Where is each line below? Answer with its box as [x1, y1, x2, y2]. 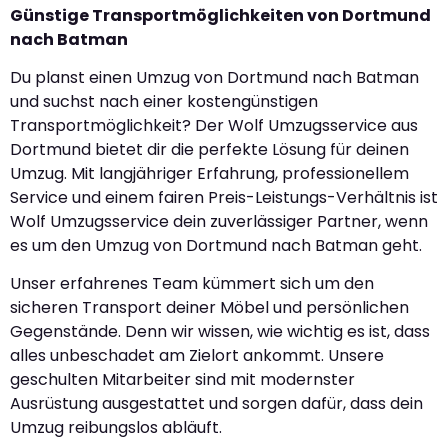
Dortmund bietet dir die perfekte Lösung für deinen [10, 138, 409, 162]
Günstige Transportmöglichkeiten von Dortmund [10, 3, 431, 27]
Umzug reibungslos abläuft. [10, 416, 222, 440]
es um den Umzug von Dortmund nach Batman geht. [10, 234, 422, 258]
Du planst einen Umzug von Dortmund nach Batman [10, 66, 419, 90]
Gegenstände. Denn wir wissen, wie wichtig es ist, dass [10, 320, 430, 344]
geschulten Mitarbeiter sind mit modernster [10, 368, 355, 392]
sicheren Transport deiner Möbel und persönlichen [10, 296, 409, 320]
